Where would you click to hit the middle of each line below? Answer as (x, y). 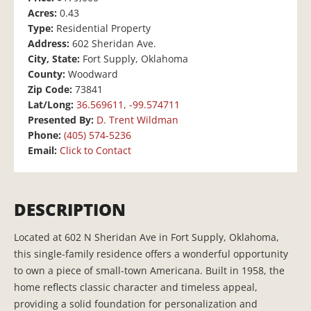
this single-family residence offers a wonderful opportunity (151, 254)
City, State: (55, 59)
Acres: (44, 13)
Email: (44, 151)
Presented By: (62, 120)
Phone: (46, 135)
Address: (50, 44)
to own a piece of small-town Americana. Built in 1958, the (149, 271)
